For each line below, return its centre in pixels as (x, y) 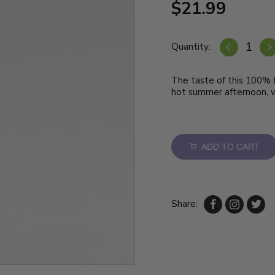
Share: (185, 204)
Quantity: (191, 47)
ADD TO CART (228, 146)
